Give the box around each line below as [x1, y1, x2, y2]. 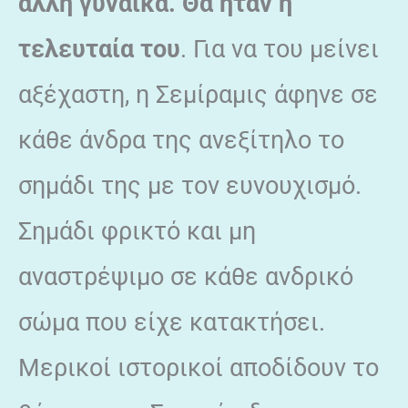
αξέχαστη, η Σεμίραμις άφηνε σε [18, 79, 378, 109]
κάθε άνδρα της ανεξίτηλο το [18, 125, 344, 155]
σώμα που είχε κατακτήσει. [18, 307, 325, 337]
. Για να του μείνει [180, 34, 379, 64]
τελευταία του [18, 34, 180, 64]
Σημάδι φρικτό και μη [18, 216, 256, 246]
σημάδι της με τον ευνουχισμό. [18, 170, 362, 200]
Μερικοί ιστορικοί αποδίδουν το [18, 352, 379, 382]
